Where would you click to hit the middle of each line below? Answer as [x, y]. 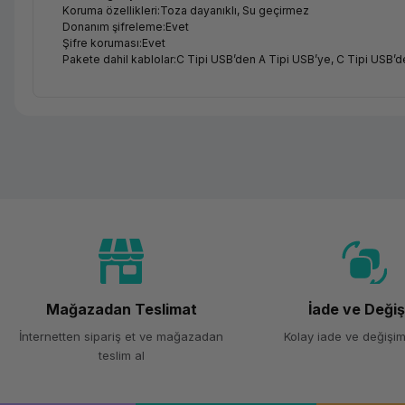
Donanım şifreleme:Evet [126, 27]
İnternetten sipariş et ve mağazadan [122, 336]
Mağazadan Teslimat [121, 309]
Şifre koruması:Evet [114, 43]
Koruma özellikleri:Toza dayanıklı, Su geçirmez [186, 10]
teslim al [121, 355]
